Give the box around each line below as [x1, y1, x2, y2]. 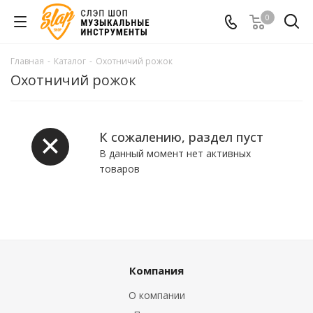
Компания [129, 263, 184, 277]
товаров [99, 162, 140, 175]
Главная [10, 55, 44, 67]
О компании [128, 289, 185, 302]
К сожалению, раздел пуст [99, 129, 263, 145]
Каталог [54, 55, 86, 67]
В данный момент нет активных [99, 147, 251, 160]
